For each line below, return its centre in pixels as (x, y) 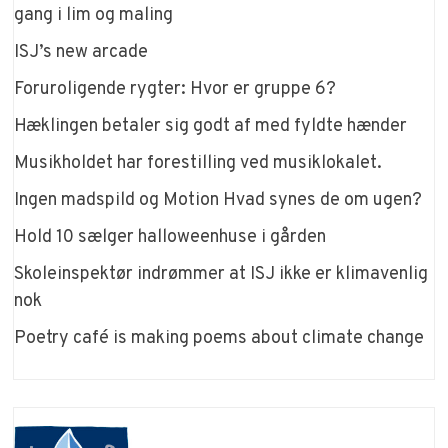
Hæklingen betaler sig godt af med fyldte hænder (211, 127)
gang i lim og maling (94, 16)
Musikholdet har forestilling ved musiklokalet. (198, 164)
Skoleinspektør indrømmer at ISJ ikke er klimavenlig (221, 275)
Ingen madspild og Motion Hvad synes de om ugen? (218, 201)
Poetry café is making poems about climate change (219, 339)
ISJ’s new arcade (81, 53)
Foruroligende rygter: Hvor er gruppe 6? (175, 90)
